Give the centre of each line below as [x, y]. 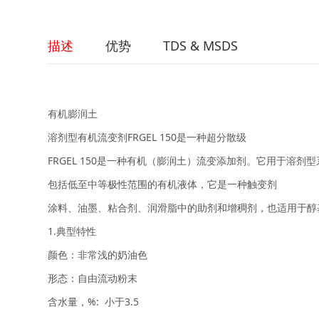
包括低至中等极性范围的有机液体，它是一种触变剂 [163, 184]
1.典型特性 [72, 231]
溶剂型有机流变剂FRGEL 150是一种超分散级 [147, 137]
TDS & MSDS [201, 45]
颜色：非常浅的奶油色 [98, 254]
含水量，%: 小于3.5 [94, 301]
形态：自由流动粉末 [93, 278]
